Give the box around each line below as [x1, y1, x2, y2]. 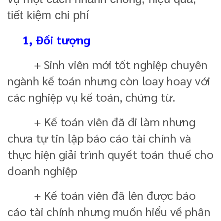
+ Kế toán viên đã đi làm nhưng [7, 113, 195, 129]
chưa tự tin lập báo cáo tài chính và [7, 129, 191, 146]
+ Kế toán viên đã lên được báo [7, 186, 196, 203]
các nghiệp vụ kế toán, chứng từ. [7, 88, 176, 105]
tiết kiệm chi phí [7, 8, 89, 22]
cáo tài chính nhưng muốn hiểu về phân [7, 203, 211, 219]
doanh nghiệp [7, 162, 77, 178]
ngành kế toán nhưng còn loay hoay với [7, 72, 210, 88]
